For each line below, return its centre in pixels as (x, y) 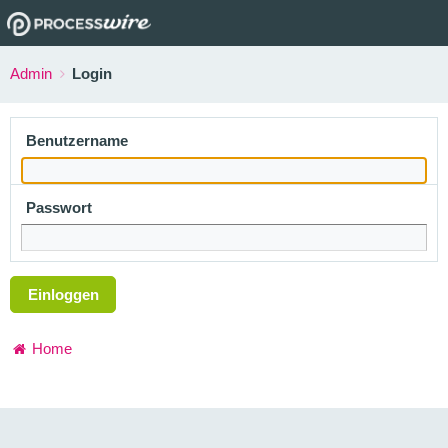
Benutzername (77, 140)
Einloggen (63, 294)
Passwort (59, 207)
